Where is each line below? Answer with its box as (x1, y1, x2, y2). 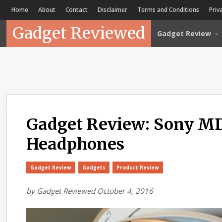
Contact (65, 5, 88, 14)
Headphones (26, 134, 125, 154)
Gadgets (82, 164, 106, 171)
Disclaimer (98, 5, 128, 14)
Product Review (116, 164, 160, 171)
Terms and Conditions (137, 5, 200, 14)
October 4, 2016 (97, 186, 154, 196)
